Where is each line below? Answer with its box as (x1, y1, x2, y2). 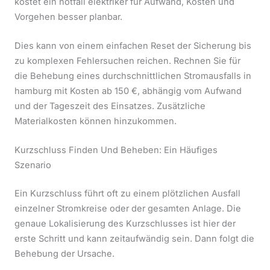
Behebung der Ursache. (14, 248, 115, 260)
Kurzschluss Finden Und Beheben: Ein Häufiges (14, 145, 218, 156)
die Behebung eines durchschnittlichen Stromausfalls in (14, 70, 251, 81)
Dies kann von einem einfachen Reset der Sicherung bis (14, 40, 251, 51)
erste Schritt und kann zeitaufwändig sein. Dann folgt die (14, 233, 254, 245)
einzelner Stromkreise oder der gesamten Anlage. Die (14, 203, 241, 215)
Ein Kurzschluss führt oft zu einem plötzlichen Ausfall (14, 188, 240, 199)
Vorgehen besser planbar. (14, 11, 122, 22)
